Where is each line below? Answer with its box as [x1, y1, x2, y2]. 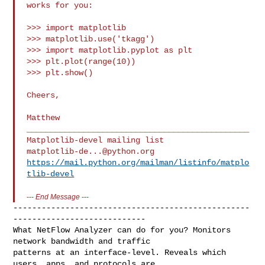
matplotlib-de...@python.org [27, 146, 155, 156]
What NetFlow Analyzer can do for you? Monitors [13, 225, 231, 235]
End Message [35, 192, 80, 201]
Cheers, [27, 90, 60, 100]
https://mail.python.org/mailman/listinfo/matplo [27, 157, 250, 167]
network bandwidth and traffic [13, 236, 151, 246]
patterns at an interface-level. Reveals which [13, 247, 227, 257]
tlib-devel [27, 169, 75, 179]
